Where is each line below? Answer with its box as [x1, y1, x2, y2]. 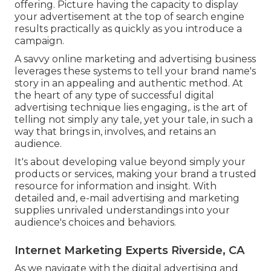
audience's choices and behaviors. [15, 217, 176, 229]
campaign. [15, 35, 64, 47]
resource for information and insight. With [15, 180, 217, 192]
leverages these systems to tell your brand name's [15, 65, 256, 77]
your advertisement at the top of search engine [15, 11, 244, 23]
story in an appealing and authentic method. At [15, 77, 243, 90]
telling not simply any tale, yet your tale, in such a [15, 114, 253, 126]
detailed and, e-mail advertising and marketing [15, 192, 240, 204]
